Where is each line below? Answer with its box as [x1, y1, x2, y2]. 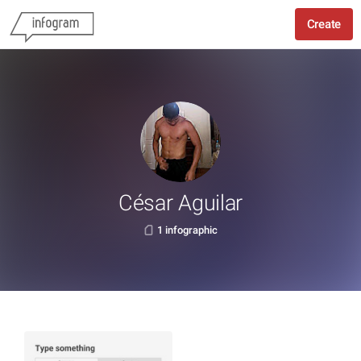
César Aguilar [118, 190, 243, 216]
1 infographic [157, 224, 218, 236]
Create [306, 17, 341, 31]
